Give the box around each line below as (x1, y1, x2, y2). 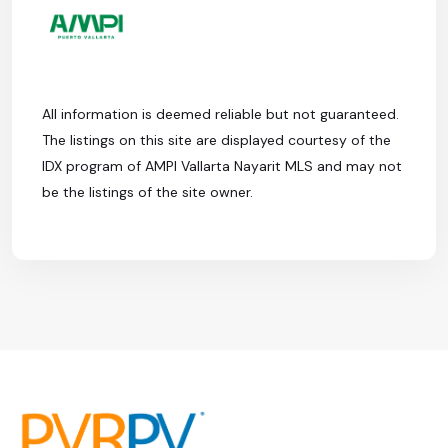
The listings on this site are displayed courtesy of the (42, 131, 391, 149)
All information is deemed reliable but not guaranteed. (42, 105, 399, 123)
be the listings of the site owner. (42, 183, 253, 201)
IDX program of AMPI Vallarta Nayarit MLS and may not (42, 157, 402, 175)
